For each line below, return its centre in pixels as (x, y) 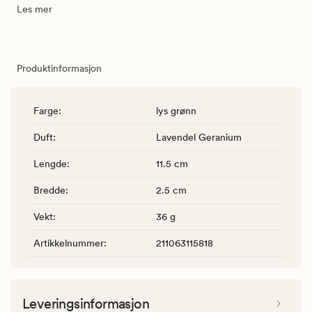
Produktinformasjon (59, 68)
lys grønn (176, 110)
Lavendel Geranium (199, 137)
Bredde (49, 190)
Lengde (50, 163)
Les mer (34, 9)
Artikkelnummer (69, 243)
